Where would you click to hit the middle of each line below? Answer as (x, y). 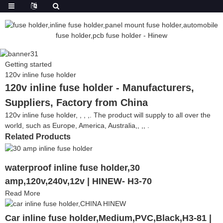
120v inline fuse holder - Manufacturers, (100, 87)
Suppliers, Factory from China (76, 102)
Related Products (38, 136)
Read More (23, 193)
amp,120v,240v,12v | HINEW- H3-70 (78, 181)
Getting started (28, 64)
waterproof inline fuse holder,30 (72, 167)
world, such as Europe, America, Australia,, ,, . (77, 125)
